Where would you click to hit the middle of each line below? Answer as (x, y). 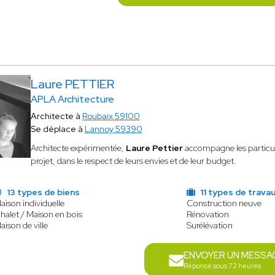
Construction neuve (224, 203)
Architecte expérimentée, (78, 148)
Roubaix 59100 (111, 116)
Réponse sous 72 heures (222, 266)
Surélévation (209, 225)
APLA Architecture (72, 99)
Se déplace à (57, 129)
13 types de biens (42, 192)
